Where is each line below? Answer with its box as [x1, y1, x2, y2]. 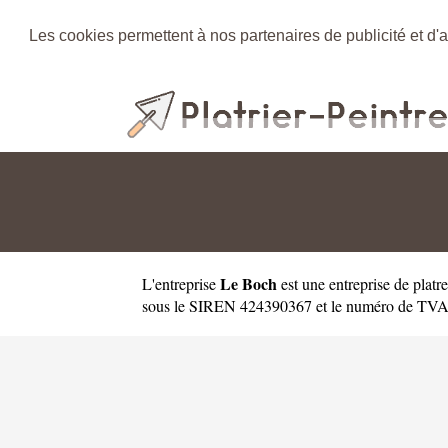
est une [277, 272, 329, 294]
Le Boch [220, 271, 277, 295]
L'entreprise [142, 272, 220, 294]
